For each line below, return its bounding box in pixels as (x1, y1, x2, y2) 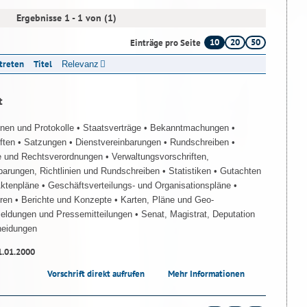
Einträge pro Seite (130, 36, 201, 49)
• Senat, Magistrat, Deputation (135, 208, 255, 219)
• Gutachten (214, 165, 261, 176)
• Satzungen (18, 136, 69, 147)
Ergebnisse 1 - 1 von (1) (16, 12, 116, 24)
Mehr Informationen (168, 267, 245, 280)
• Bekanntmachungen (144, 122, 232, 133)
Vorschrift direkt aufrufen (47, 267, 145, 280)
